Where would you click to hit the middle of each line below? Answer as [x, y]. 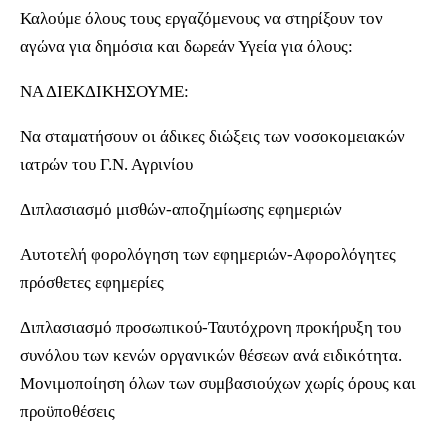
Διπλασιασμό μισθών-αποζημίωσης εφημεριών [181, 209]
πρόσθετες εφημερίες [92, 282]
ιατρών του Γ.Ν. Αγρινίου [106, 164]
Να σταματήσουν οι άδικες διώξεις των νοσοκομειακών [212, 136]
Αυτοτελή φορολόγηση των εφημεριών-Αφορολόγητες [208, 254]
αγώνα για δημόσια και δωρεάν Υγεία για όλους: [186, 46]
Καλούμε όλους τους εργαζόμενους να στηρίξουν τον [201, 18]
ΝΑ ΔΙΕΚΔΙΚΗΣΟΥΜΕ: [104, 91]
